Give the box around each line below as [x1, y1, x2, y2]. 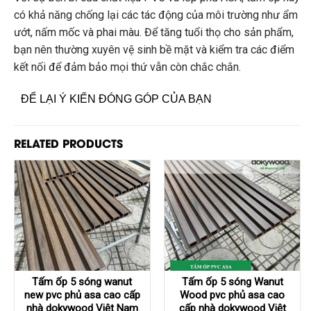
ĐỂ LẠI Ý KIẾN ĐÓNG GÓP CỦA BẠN [21, 92, 212, 105]
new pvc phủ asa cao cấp [24, 288, 140, 301]
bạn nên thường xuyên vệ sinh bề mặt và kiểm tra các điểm [14, 42, 294, 56]
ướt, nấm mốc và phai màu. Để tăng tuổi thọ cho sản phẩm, [14, 25, 294, 39]
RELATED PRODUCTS [14, 134, 123, 151]
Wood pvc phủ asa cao [180, 288, 285, 301]
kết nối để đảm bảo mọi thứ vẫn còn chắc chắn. [14, 60, 241, 74]
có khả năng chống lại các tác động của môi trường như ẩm [14, 8, 298, 22]
